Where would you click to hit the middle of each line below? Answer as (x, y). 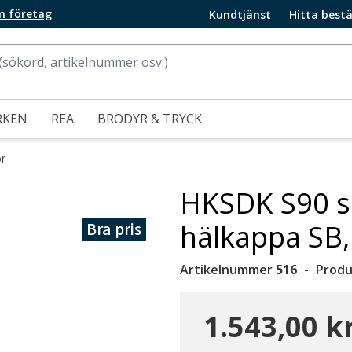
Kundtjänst (240, 14)
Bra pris (114, 229)
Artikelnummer (228, 269)
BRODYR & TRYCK (150, 119)
